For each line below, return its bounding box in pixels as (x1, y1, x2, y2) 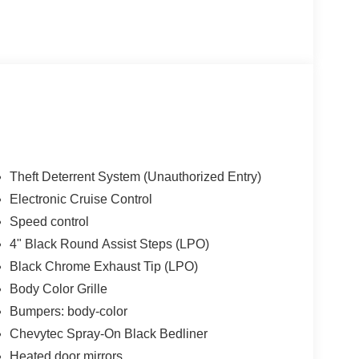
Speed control (9, 215, 89, 229)
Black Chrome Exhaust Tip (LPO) (9, 260, 198, 274)
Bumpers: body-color (9, 305, 127, 319)
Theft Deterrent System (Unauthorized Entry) (9, 170, 261, 184)
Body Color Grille (9, 282, 107, 296)
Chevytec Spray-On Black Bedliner (9, 327, 208, 341)
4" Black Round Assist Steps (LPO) (9, 237, 209, 252)
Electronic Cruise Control (9, 192, 152, 207)
